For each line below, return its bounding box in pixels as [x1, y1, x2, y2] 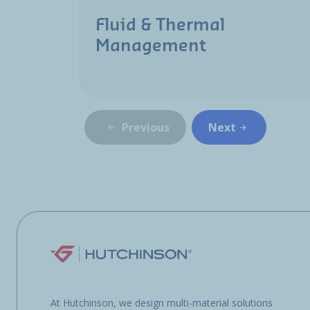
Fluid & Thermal [95, 16, 225, 34]
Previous [122, 119, 170, 135]
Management [95, 37, 206, 55]
